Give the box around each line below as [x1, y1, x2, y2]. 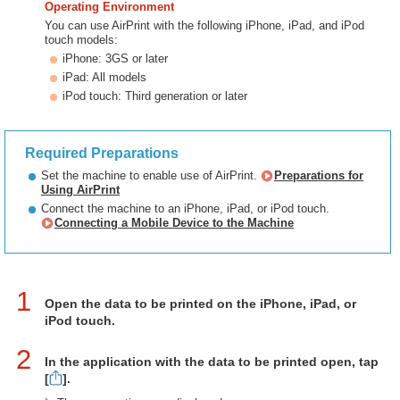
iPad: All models [62, 71, 146, 84]
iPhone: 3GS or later [62, 52, 168, 65]
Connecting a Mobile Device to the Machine [54, 216, 294, 229]
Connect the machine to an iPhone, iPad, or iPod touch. [41, 202, 329, 215]
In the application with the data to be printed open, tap [45, 354, 379, 369]
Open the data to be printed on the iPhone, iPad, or [45, 296, 356, 311]
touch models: [45, 33, 118, 46]
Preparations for [274, 169, 363, 182]
